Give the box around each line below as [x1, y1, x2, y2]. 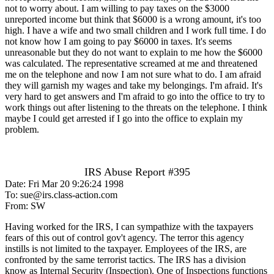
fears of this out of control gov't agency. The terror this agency [5, 232, 244, 243]
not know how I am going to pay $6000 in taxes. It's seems [5, 35, 232, 46]
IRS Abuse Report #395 [84, 165, 190, 178]
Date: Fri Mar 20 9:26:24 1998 [5, 178, 124, 189]
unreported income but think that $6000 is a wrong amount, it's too [5, 13, 261, 24]
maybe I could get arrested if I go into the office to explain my [5, 113, 243, 124]
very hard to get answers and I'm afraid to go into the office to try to [5, 91, 265, 102]
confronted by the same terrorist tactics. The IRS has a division [5, 254, 246, 265]
